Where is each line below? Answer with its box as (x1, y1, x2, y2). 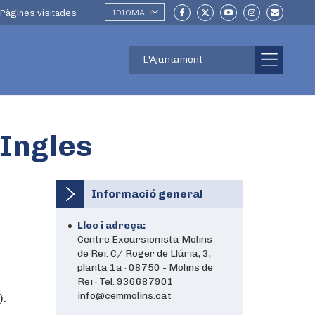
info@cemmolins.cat (77, 290, 172, 302)
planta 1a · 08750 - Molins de (77, 262, 213, 274)
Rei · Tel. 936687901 (77, 276, 174, 288)
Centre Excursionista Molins (77, 233, 212, 245)
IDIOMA (112, 8, 145, 18)
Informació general (91, 187, 203, 200)
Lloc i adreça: (77, 219, 146, 231)
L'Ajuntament (142, 53, 202, 65)
